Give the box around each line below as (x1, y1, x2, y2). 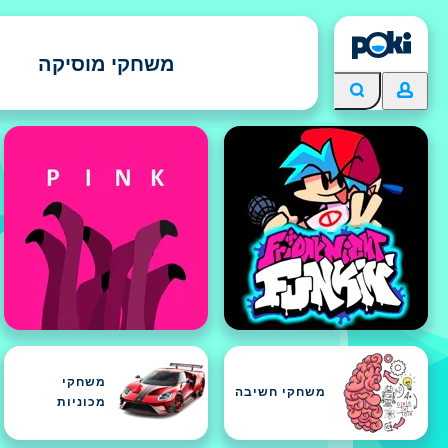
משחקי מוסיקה (37, 51, 175, 75)
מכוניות (57, 397, 106, 409)
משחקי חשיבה (235, 387, 326, 399)
